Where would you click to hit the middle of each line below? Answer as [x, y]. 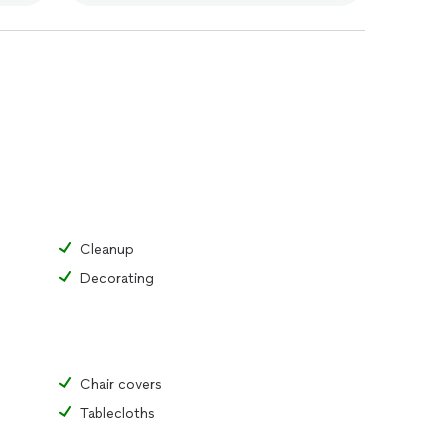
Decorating [117, 278]
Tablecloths [117, 413]
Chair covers [121, 384]
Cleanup [107, 249]
